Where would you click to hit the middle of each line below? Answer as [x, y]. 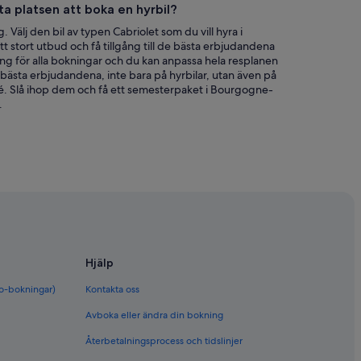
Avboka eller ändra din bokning [154, 315]
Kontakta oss [112, 290]
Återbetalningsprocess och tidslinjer [164, 341]
